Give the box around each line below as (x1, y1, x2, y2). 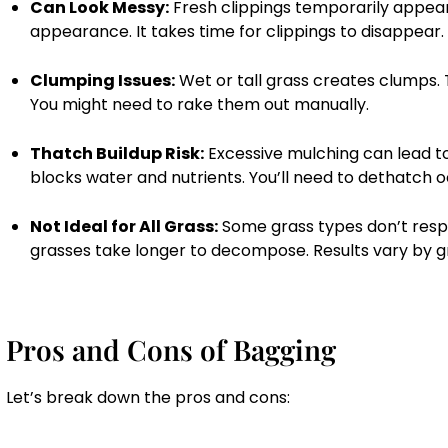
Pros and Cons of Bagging (6, 331, 336, 369)
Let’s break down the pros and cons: (6, 386, 290, 410)
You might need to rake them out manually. (30, 93, 369, 117)
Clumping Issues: (30, 69, 175, 93)
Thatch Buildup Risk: (30, 142, 204, 166)
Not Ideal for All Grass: (30, 215, 218, 239)
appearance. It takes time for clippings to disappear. (30, 20, 444, 44)
